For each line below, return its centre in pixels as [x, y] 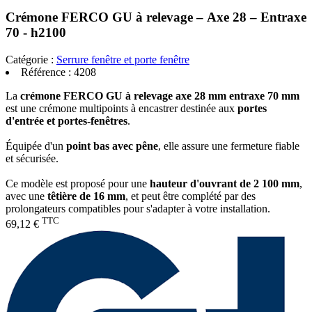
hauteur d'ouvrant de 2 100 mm [225, 183]
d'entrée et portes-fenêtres [67, 120]
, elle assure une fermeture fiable [229, 146]
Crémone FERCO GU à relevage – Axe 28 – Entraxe [156, 17]
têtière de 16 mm [86, 196]
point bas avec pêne [112, 146]
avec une [26, 196]
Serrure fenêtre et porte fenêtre [123, 59]
